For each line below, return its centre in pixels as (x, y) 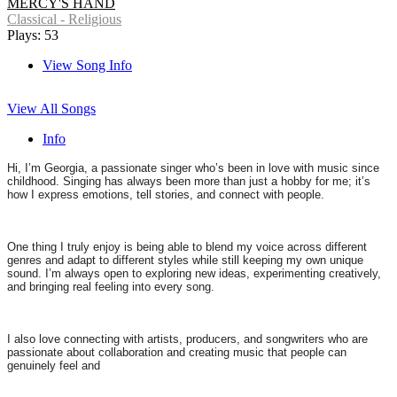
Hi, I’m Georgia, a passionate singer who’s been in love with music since (193, 168)
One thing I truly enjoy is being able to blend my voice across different (187, 247)
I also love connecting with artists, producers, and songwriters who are (187, 339)
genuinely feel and (54, 366)
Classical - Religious (64, 19)
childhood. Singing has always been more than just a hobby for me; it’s (189, 182)
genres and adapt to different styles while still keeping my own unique (185, 261)
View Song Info (87, 66)
